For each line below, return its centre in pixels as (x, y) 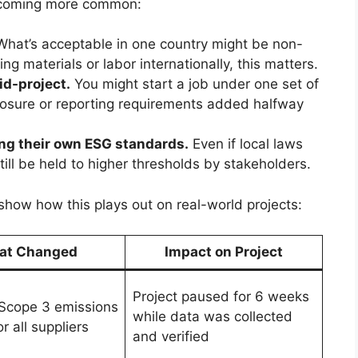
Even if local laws (246, 144)
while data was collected (212, 317)
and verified (171, 337)
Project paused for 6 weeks (221, 297)
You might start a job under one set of (195, 84)
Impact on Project (224, 252)
